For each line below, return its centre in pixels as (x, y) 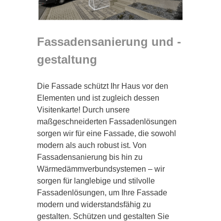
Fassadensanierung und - (109, 41)
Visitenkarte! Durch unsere (83, 110)
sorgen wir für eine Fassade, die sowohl (107, 133)
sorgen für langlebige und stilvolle (96, 181)
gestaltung (67, 59)
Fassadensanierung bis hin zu (90, 157)
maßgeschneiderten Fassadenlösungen (107, 121)
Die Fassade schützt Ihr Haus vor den (103, 86)
